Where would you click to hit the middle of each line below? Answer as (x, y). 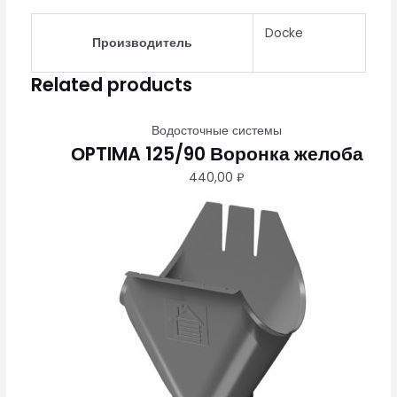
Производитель (142, 43)
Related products (111, 84)
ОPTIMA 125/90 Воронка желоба (217, 153)
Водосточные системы (217, 130)
